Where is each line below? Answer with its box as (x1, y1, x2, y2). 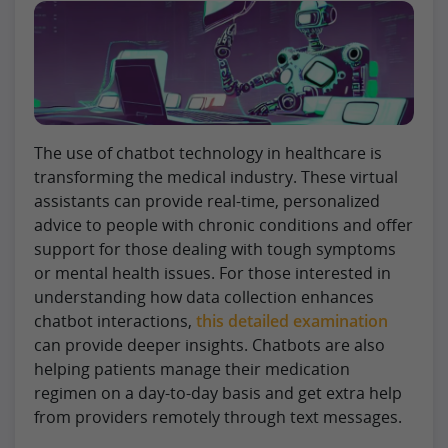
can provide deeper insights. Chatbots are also (34, 333, 385, 356)
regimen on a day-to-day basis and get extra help (34, 381, 402, 404)
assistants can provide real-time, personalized (34, 189, 380, 212)
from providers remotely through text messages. (34, 405, 402, 428)
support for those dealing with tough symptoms (34, 237, 396, 260)
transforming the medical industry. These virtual (34, 165, 398, 188)
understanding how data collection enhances (34, 285, 374, 308)
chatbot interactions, (34, 309, 196, 332)
